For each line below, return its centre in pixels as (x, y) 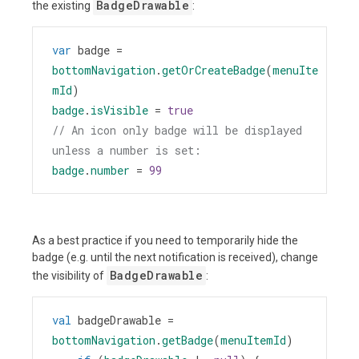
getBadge (188, 340)
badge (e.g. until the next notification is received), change (175, 257)
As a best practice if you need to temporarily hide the (165, 240)
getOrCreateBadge (214, 70)
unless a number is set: (127, 150)
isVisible (119, 110)
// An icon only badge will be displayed (177, 130)
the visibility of (69, 275)
